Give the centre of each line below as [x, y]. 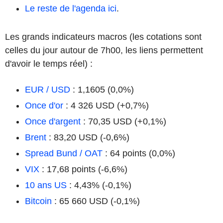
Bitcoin [38, 201]
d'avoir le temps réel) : [49, 63]
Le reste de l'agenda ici [71, 8]
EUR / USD [48, 89]
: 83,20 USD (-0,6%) [88, 137]
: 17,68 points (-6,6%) [83, 169]
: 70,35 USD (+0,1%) [123, 121]
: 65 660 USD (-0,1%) [96, 201]
